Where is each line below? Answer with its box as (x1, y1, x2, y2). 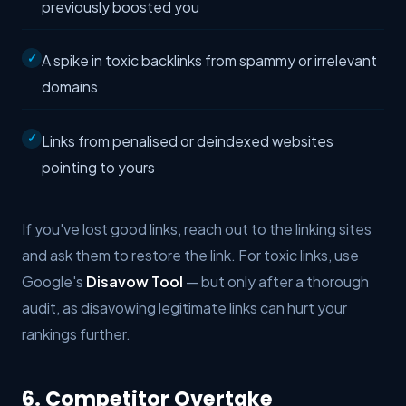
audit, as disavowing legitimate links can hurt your (22, 297, 347, 317)
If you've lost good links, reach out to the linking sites (22, 218, 372, 238)
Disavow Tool (86, 271, 183, 291)
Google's (22, 271, 86, 291)
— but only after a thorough (183, 271, 369, 291)
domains (42, 78, 98, 96)
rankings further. (22, 324, 130, 343)
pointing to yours (42, 158, 155, 176)
